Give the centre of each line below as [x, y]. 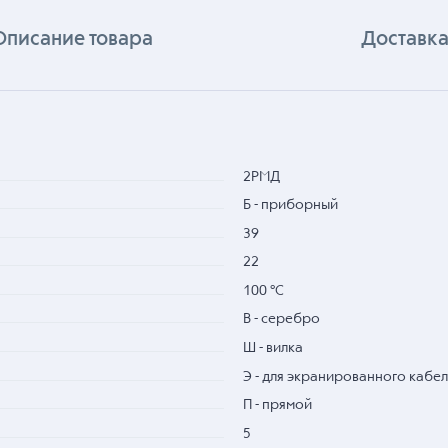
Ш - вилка [272, 348]
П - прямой [277, 405]
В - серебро [281, 319]
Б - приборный [290, 205]
